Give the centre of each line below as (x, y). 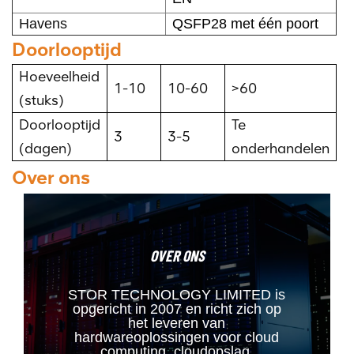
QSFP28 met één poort (245, 23)
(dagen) (45, 148)
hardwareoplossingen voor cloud (177, 337)
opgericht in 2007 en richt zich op (177, 309)
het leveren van (177, 323)
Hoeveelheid (59, 76)
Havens (43, 23)
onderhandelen (281, 148)
